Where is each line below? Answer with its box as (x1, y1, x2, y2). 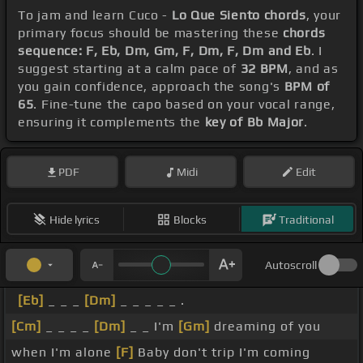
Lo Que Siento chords (171, 7, 306, 23)
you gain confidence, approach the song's (18, 79, 284, 95)
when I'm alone (11, 344, 116, 361)
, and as (288, 61, 339, 77)
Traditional (278, 212, 334, 226)
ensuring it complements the (18, 114, 205, 130)
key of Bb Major (204, 114, 305, 130)
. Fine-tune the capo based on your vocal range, (33, 96, 335, 113)
